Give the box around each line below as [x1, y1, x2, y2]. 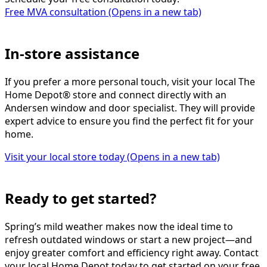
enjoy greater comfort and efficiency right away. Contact [5, 246, 259, 260]
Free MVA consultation [5, 5, 106, 19]
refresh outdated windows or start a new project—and [5, 233, 252, 247]
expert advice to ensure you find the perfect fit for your [5, 114, 254, 128]
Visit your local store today [5, 150, 125, 164]
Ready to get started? [5, 188, 156, 209]
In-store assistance [5, 44, 139, 64]
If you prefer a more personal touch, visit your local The [5, 75, 255, 89]
